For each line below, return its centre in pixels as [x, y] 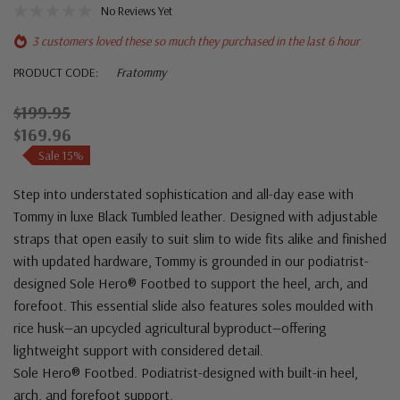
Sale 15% [61, 156]
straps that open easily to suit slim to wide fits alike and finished [200, 239]
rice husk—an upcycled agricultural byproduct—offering [170, 328]
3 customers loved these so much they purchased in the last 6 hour [196, 42]
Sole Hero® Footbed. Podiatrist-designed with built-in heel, [186, 373]
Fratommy [141, 73]
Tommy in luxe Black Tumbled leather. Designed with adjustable [196, 217]
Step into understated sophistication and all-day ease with [183, 194]
